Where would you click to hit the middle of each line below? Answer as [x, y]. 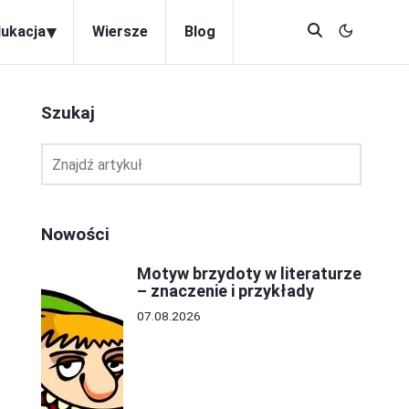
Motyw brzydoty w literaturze [249, 273]
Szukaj [68, 113]
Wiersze [120, 31]
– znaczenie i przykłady [225, 291]
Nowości [75, 234]
